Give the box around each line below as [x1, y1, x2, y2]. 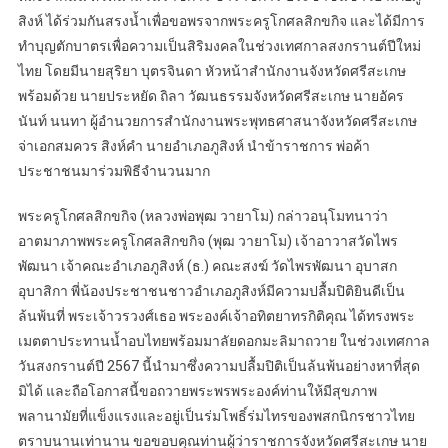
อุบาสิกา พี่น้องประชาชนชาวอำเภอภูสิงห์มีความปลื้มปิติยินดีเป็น [17, 282, 405, 299]
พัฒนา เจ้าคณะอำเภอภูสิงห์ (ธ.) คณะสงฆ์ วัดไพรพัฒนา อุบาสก [17, 257, 397, 274]
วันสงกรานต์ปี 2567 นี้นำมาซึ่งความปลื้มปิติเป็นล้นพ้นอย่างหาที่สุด [17, 357, 420, 374]
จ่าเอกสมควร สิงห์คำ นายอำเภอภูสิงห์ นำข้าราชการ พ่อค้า [17, 137, 370, 154]
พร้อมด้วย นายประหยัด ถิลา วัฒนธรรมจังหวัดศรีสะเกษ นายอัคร [17, 87, 404, 104]
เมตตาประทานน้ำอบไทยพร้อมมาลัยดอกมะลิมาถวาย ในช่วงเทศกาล [17, 332, 430, 349]
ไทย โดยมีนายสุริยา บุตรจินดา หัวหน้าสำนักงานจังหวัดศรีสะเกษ [17, 62, 406, 79]
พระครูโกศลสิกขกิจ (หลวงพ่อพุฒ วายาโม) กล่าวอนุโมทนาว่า [17, 207, 388, 224]
